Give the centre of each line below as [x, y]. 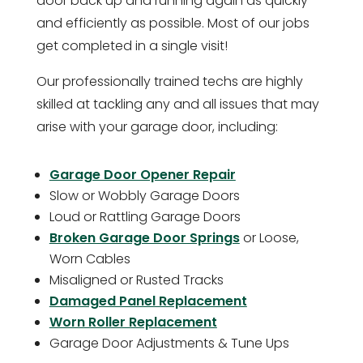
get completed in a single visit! [132, 45]
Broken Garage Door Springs [144, 237]
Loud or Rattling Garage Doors [145, 216]
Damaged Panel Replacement [148, 301]
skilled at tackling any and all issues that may [177, 104]
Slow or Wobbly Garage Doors [144, 195]
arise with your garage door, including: [157, 126]
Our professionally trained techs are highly [169, 81]
